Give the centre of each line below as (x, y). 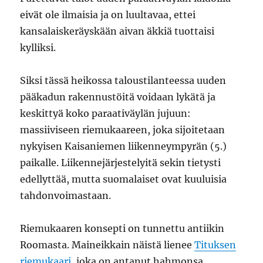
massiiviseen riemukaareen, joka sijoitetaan (123, 130)
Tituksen (215, 245)
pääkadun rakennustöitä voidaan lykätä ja (118, 97)
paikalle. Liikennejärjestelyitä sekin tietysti (121, 163)
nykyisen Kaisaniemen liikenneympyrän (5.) (124, 146)
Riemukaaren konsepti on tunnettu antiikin (122, 228)
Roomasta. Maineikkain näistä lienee (107, 245)
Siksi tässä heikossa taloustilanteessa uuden (123, 80)
